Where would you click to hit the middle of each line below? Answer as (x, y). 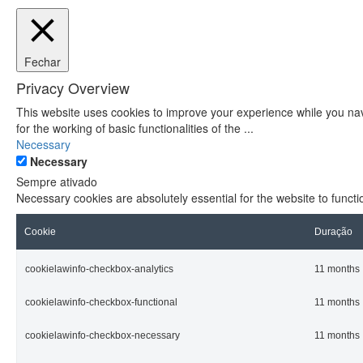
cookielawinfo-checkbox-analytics (99, 269)
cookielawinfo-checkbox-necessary (102, 336)
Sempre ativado (57, 182)
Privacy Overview (73, 88)
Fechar (43, 62)
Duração (333, 232)
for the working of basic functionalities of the (130, 128)
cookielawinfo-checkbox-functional (101, 303)
